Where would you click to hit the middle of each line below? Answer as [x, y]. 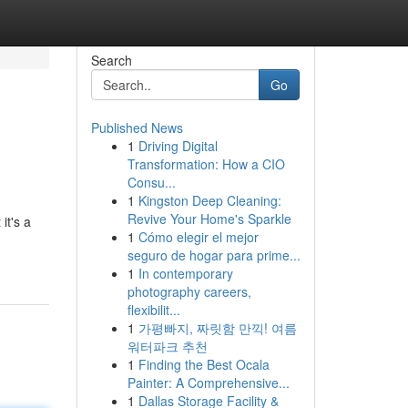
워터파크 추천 [167, 346]
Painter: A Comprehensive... [208, 382]
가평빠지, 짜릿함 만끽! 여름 [217, 328]
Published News [137, 127]
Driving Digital [178, 146]
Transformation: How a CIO [206, 164]
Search [111, 60]
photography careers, [189, 291]
